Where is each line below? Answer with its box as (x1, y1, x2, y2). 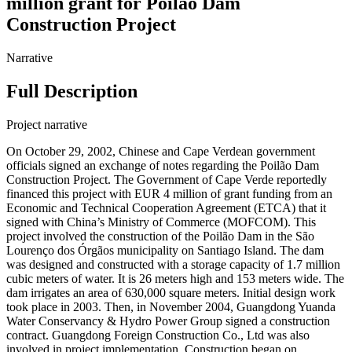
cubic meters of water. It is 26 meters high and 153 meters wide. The (6, 271, 344, 285)
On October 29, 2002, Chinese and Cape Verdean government (6, 144, 315, 158)
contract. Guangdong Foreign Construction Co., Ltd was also (6, 328, 310, 342)
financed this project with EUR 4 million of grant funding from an (6, 186, 332, 200)
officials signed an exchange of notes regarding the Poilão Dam (6, 158, 319, 172)
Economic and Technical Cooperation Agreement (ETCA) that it (6, 200, 326, 214)
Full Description (6, 80, 137, 101)
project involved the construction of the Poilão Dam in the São (6, 229, 314, 243)
